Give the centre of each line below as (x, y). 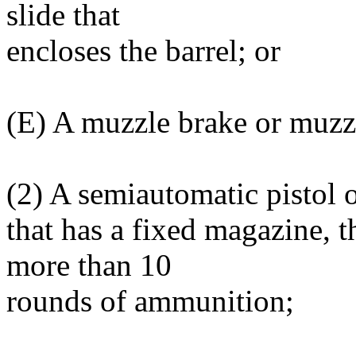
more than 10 (89, 265)
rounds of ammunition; (150, 301)
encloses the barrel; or (143, 50)
